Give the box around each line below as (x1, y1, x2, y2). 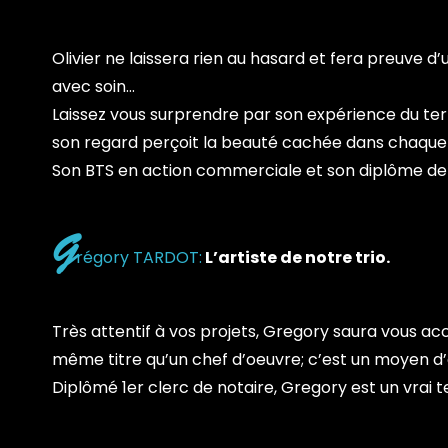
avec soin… (52, 75, 135, 98)
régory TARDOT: (76, 246, 202, 269)
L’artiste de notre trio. (202, 246, 390, 269)
